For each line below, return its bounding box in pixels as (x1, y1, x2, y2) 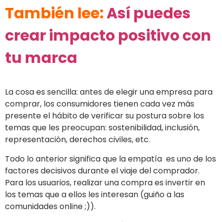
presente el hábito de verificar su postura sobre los (5, 110, 204, 122)
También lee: (5, 2, 107, 24)
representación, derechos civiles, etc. (5, 134, 150, 146)
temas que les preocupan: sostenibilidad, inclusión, (5, 122, 200, 134)
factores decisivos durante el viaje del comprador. (5, 165, 200, 176)
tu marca (5, 47, 77, 68)
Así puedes (107, 2, 191, 24)
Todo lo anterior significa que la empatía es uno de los (5, 153, 216, 165)
